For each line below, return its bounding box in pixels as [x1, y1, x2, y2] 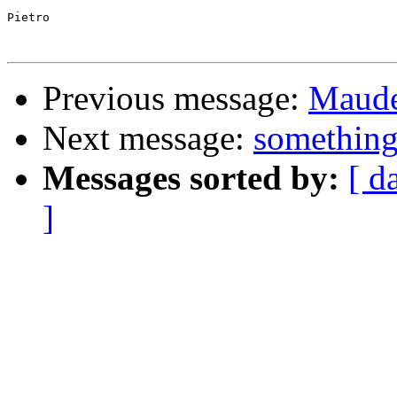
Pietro [7, 11, 50, 25]
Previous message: [43, 79, 308, 118]
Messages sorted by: [43, 159, 339, 198]
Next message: [43, 119, 253, 158]
